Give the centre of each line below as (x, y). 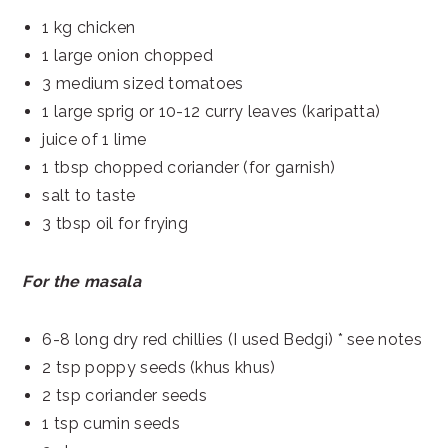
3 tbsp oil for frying (115, 223)
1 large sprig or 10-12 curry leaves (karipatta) (211, 111)
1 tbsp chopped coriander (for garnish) (189, 167)
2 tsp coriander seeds (125, 395)
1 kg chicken (89, 27)
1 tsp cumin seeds (111, 423)
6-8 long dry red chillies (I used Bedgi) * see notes (232, 339)
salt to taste (89, 195)
